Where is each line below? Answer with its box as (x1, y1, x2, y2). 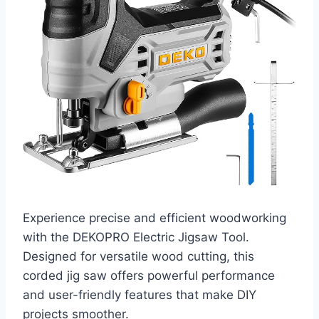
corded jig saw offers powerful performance (23, 268, 275, 283)
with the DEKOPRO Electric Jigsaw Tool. (23, 230, 249, 245)
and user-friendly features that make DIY (23, 288, 256, 303)
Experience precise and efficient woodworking (23, 211, 286, 226)
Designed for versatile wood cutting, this (23, 249, 254, 264)
